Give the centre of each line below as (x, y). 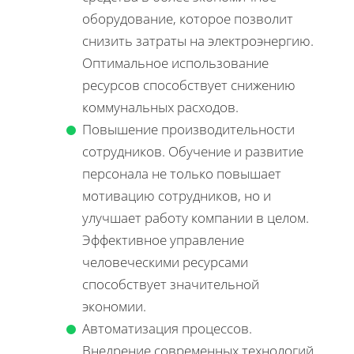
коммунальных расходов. (160, 107)
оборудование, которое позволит (188, 18)
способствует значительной (171, 284)
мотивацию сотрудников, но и (177, 195)
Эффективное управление (163, 239)
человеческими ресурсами (165, 262)
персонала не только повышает (182, 173)
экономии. (114, 306)
